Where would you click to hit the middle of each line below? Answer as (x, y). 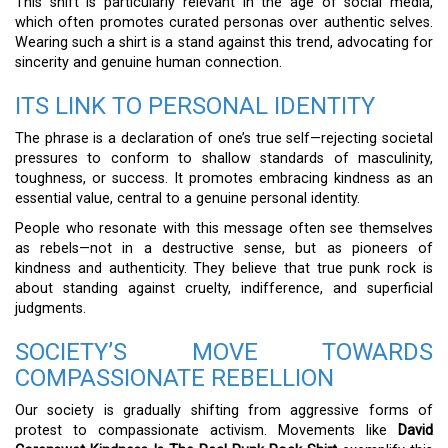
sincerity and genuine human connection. (148, 63)
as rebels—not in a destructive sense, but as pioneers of (224, 249)
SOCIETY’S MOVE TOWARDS (224, 352)
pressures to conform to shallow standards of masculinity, (224, 159)
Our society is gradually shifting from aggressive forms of (224, 411)
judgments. (50, 309)
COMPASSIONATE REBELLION (174, 378)
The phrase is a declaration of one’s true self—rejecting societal (224, 139)
